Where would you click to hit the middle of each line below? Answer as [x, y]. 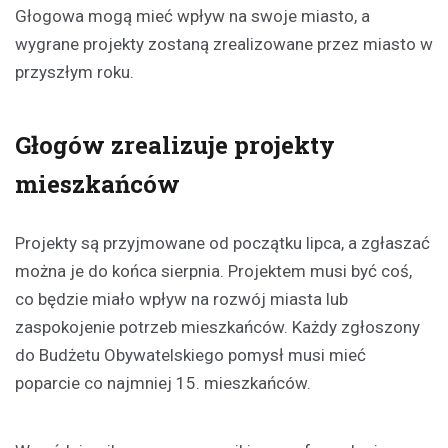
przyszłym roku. [74, 71]
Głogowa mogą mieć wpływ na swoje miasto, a [192, 15]
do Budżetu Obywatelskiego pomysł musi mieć [190, 354]
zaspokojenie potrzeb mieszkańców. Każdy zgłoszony [217, 326]
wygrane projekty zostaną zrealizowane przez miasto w [224, 43]
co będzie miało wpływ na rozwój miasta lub [181, 298]
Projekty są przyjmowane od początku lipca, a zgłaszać [222, 242]
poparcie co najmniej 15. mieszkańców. [163, 382]
